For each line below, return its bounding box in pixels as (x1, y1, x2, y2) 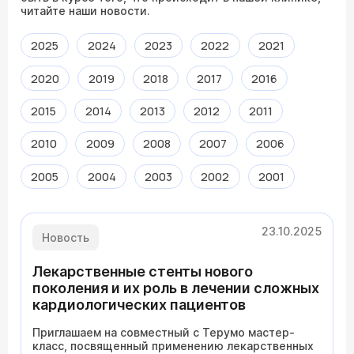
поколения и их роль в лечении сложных (32, 279, 319, 296)
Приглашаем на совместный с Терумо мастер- (32, 325, 295, 339)
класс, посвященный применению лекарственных (32, 338, 314, 352)
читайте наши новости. (21, 4, 150, 17)
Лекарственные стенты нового (32, 262, 253, 280)
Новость (42, 230, 89, 244)
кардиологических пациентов (32, 296, 246, 313)
